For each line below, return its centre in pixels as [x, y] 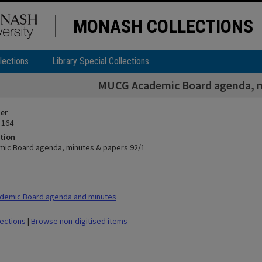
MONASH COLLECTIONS [163, 26]
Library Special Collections [101, 61]
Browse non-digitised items [79, 221]
